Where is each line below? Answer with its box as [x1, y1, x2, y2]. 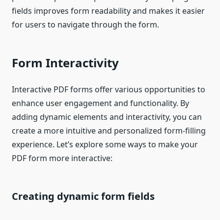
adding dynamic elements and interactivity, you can [12, 111, 202, 123]
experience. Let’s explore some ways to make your [12, 139, 198, 150]
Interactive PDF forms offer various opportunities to [12, 84, 205, 95]
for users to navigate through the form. [12, 19, 159, 30]
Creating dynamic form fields [12, 190, 155, 203]
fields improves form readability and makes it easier [12, 5, 205, 17]
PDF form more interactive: [12, 153, 112, 164]
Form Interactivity [12, 55, 119, 71]
